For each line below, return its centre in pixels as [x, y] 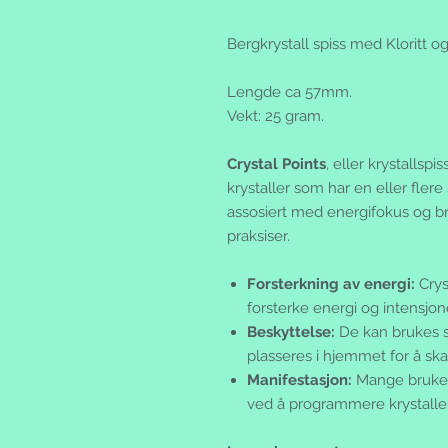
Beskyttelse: [291, 332]
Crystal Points [276, 164]
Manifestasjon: [299, 380]
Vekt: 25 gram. [275, 116]
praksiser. [258, 236]
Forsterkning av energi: [331, 284]
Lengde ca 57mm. [293, 92]
